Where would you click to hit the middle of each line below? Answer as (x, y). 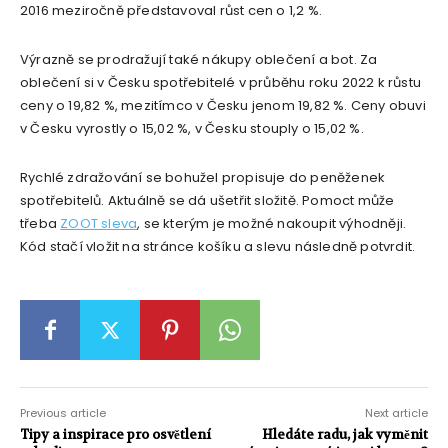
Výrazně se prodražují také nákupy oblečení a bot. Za (199, 60)
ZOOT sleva (99, 224)
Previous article (63, 413)
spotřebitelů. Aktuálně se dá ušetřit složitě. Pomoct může (207, 201)
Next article (396, 413)
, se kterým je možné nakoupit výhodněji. (272, 224)
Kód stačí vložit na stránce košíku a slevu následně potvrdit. (218, 247)
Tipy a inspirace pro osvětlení (115, 435)
